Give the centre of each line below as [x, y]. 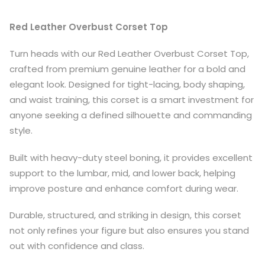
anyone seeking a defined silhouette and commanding [131, 115]
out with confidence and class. [77, 246]
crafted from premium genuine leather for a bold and [127, 69]
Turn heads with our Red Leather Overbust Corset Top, [129, 54]
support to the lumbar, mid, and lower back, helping [122, 173]
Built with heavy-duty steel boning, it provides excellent [131, 157]
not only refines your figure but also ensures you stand [129, 230]
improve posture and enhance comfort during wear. [124, 188]
